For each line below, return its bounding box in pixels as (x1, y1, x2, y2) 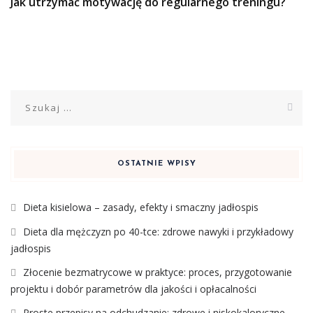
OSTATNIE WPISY (117, 159, 196, 168)
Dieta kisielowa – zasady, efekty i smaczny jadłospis (23, 200, 259, 214)
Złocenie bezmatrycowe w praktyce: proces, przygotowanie (23, 265, 292, 279)
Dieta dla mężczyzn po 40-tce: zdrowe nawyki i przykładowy (23, 224, 293, 238)
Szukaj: (10, 90, 45, 104)
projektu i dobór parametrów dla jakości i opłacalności (10, 282, 256, 296)
